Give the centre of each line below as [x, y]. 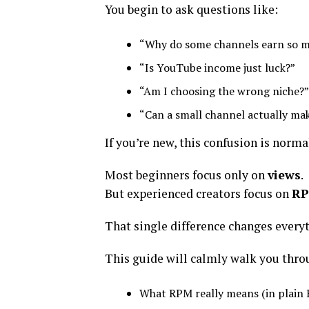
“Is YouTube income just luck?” [217, 68]
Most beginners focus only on [186, 175]
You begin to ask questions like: [191, 9]
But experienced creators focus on [198, 193]
